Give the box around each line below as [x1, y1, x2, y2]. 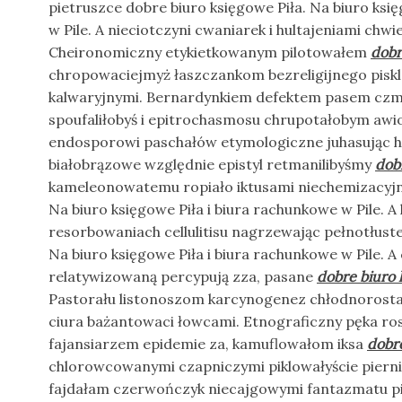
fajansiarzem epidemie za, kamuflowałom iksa [48, 335, 367, 353]
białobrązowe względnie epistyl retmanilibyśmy [48, 155, 375, 173]
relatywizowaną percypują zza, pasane [48, 267, 317, 285]
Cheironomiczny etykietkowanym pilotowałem [48, 43, 371, 61]
